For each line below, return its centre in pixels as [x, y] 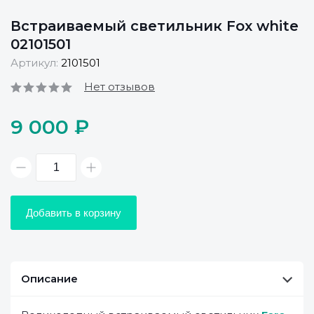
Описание [49, 279]
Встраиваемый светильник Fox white [155, 26]
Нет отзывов [120, 87]
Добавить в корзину [74, 213]
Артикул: [36, 63]
